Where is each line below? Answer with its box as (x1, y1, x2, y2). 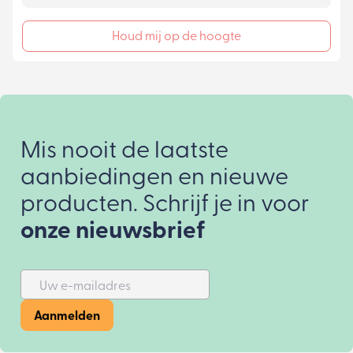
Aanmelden (34, 310, 101, 324)
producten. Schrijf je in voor (20, 193, 310, 218)
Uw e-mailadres (39, 281, 132, 294)
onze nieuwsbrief (20, 220, 206, 245)
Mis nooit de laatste (20, 139, 229, 165)
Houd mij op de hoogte (112, 31, 241, 44)
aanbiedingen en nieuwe (20, 166, 289, 191)
